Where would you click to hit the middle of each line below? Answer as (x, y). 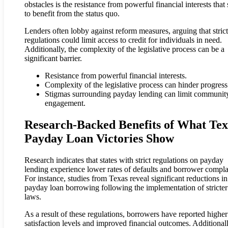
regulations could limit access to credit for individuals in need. (123, 40)
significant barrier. (53, 59)
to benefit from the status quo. (72, 14)
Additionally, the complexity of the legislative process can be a (124, 49)
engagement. (65, 103)
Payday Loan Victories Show (99, 139)
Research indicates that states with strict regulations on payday (124, 160)
